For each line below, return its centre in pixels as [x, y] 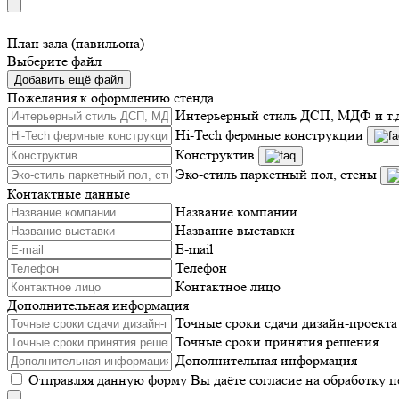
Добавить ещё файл [69, 80]
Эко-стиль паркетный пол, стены [276, 174]
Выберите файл [54, 61]
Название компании [236, 212]
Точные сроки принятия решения [277, 342]
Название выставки [235, 230]
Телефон [201, 268]
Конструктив [215, 155]
